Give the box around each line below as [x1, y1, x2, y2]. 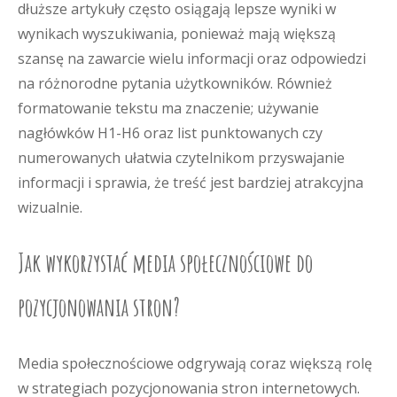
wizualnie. [18, 198, 82, 217]
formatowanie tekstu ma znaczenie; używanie [18, 98, 319, 118]
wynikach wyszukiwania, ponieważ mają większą [18, 24, 336, 43]
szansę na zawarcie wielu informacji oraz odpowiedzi [18, 49, 366, 68]
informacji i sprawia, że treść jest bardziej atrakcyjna [18, 173, 363, 192]
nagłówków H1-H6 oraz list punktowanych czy [18, 123, 323, 143]
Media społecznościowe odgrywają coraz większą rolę [18, 354, 372, 373]
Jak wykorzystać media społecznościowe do [18, 247, 313, 278]
